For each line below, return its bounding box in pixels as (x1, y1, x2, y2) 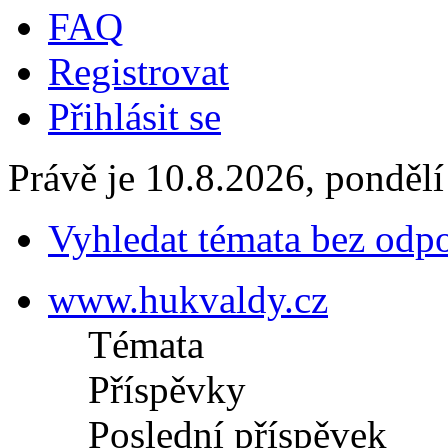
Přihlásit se (48, 95, 221, 139)
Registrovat (48, 50, 229, 94)
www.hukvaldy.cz (48, 278, 328, 322)
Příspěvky (88, 368, 246, 412)
